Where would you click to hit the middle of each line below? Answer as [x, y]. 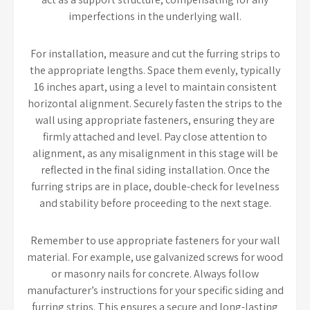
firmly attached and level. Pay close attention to [155, 137]
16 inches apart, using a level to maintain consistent [155, 87]
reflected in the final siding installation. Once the [155, 170]
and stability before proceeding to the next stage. [155, 203]
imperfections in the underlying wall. [155, 17]
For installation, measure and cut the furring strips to [155, 54]
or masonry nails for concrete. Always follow [155, 274]
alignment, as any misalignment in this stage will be [155, 154]
